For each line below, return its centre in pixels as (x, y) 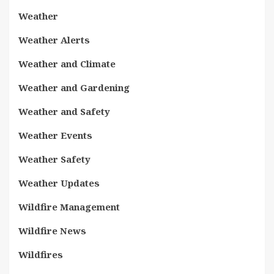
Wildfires (41, 254)
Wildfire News (52, 230)
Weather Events (55, 135)
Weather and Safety (64, 111)
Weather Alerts (54, 39)
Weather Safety (54, 159)
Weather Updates (59, 183)
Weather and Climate (67, 63)
